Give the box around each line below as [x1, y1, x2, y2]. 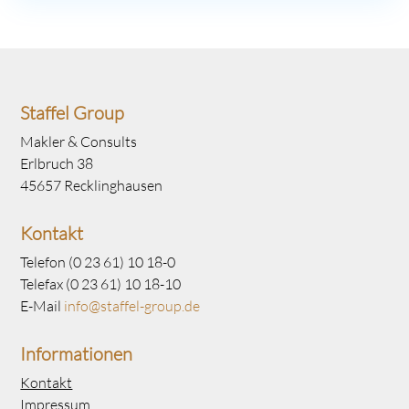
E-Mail [20, 296, 65, 314]
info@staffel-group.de [64, 296, 201, 314]
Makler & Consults [20, 131, 138, 150]
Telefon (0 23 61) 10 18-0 [20, 252, 176, 270]
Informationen [20, 341, 133, 364]
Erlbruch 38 [20, 153, 94, 172]
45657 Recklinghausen [20, 175, 163, 194]
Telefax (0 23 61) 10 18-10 [20, 274, 182, 292]
